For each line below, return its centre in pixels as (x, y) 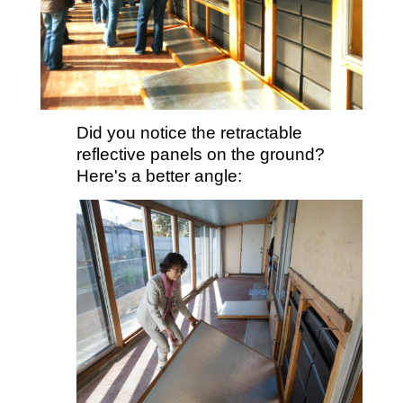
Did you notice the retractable (189, 133)
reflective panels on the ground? (200, 155)
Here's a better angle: (159, 176)
